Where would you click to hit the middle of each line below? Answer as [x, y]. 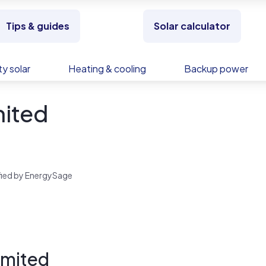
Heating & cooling [107, 69]
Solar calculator [192, 26]
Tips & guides [37, 26]
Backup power [216, 69]
